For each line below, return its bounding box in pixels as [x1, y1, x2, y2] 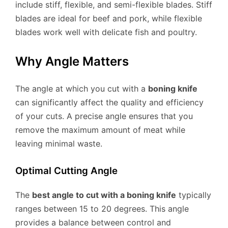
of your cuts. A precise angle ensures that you [15, 111, 193, 122]
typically [176, 189, 211, 200]
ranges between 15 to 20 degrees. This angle [15, 203, 189, 214]
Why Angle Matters [15, 54, 129, 69]
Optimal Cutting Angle [15, 165, 118, 177]
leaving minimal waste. [15, 138, 102, 149]
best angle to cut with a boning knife [32, 189, 176, 200]
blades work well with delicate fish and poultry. [15, 27, 197, 38]
